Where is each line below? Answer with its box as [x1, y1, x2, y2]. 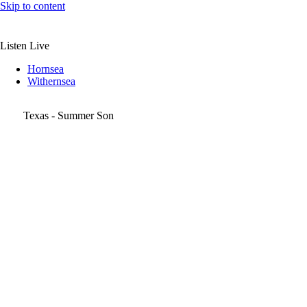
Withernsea [27, 75, 75, 88]
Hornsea [27, 63, 64, 75]
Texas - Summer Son [23, 110, 114, 122]
